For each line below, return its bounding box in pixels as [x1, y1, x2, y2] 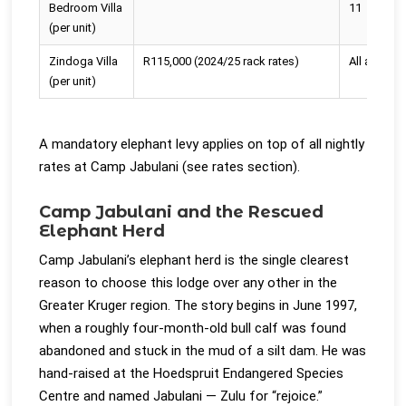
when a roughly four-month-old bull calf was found [39, 320, 347, 336]
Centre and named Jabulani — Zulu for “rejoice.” [39, 388, 324, 404]
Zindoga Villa [49, 54, 119, 68]
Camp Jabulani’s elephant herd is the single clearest [39, 252, 350, 268]
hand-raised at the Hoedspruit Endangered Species [39, 365, 344, 382]
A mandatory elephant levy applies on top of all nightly [39, 136, 365, 152]
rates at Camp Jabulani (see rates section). [39, 159, 301, 175]
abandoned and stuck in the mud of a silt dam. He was [39, 343, 367, 359]
